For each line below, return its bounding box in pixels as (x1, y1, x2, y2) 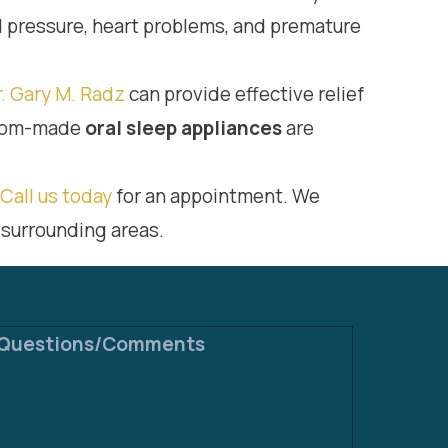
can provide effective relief (125, 81, 364, 107)
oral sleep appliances (85, 115, 282, 141)
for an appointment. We (112, 183, 320, 209)
